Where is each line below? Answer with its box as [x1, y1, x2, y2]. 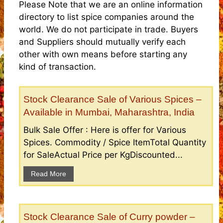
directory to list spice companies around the [19, 12, 194, 22]
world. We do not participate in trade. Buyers [19, 24, 198, 34]
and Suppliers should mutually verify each [19, 37, 186, 47]
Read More [31, 169, 66, 178]
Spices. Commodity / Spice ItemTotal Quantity [23, 137, 206, 147]
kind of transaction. [19, 62, 96, 72]
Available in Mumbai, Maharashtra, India [23, 107, 195, 117]
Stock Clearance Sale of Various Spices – [23, 94, 202, 105]
